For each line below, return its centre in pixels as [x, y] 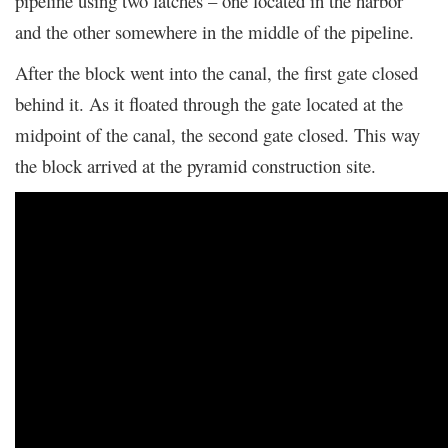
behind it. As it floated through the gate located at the [209, 103]
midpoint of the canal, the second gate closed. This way [217, 134]
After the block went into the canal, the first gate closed [216, 72]
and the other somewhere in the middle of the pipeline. [214, 31]
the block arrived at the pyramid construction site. [195, 165]
